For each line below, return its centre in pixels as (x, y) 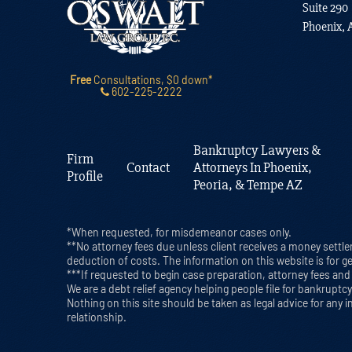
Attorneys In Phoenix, (252, 168)
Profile (84, 176)
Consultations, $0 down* (152, 80)
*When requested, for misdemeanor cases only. (179, 233)
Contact (148, 168)
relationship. (96, 317)
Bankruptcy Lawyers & (257, 150)
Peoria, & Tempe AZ (247, 185)
